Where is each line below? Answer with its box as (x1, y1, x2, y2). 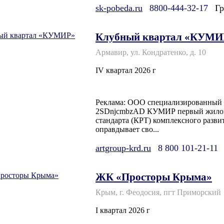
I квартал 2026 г (95, 205, 150, 214)
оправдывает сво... (95, 124, 159, 133)
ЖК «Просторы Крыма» (95, 170, 212, 182)
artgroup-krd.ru (95, 142, 151, 153)
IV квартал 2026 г (95, 66, 156, 75)
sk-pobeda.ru (95, 3, 142, 13)
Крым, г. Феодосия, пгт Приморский (95, 187, 221, 196)
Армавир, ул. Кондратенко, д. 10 (95, 48, 206, 57)
